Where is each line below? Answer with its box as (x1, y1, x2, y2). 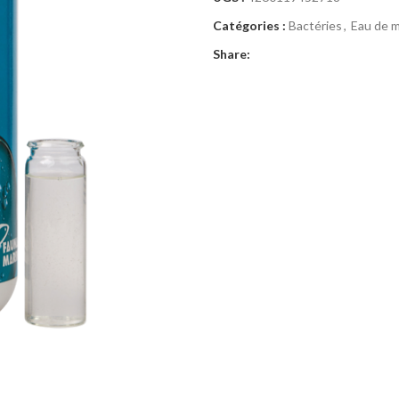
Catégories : (213, 17, 286, 33)
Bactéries (289, 17, 342, 33)
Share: (213, 45, 250, 61)
